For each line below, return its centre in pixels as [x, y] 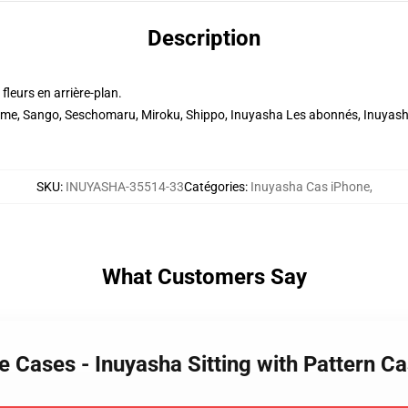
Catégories [214, 187]
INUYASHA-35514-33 [124, 187]
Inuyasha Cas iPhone [310, 187]
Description [204, 38]
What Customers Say [204, 277]
